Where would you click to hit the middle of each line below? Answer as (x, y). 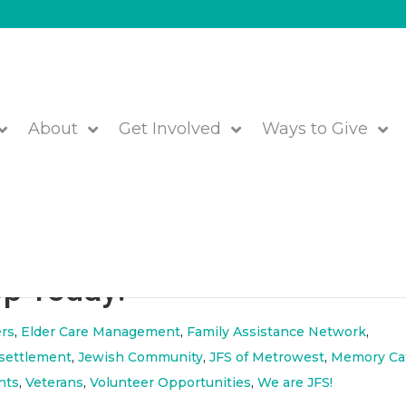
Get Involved (170, 129)
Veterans (55, 382)
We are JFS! (295, 382)
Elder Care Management (101, 332)
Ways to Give (315, 129)
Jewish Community (141, 357)
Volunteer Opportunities (171, 382)
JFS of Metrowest (267, 357)
